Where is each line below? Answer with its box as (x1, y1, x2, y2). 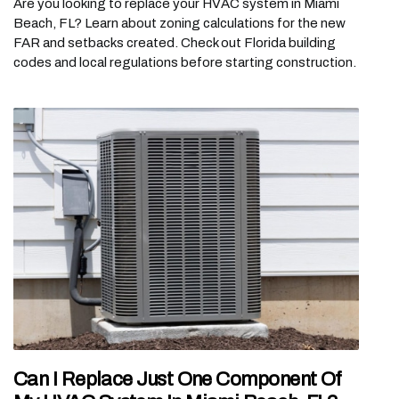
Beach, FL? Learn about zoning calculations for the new (13, 16, 346, 31)
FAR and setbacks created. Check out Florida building (13, 36, 336, 51)
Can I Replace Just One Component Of (13, 368, 342, 390)
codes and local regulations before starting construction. (13, 55, 356, 70)
